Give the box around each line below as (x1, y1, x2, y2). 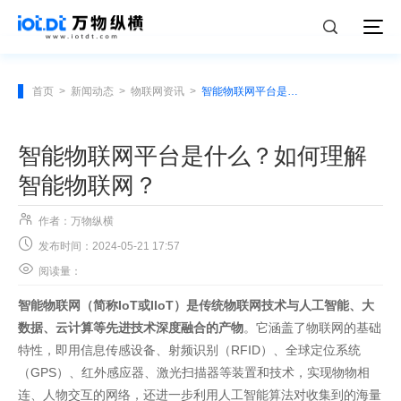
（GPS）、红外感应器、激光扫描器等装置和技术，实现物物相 (18, 364, 370, 380)
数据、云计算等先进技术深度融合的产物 (18, 320, 243, 335)
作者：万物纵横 (38, 214, 114, 227)
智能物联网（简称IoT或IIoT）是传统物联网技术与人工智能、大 (18, 297, 374, 312)
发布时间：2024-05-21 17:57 (38, 239, 180, 252)
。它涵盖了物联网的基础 (243, 320, 381, 335)
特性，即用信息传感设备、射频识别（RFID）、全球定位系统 (18, 342, 361, 357)
